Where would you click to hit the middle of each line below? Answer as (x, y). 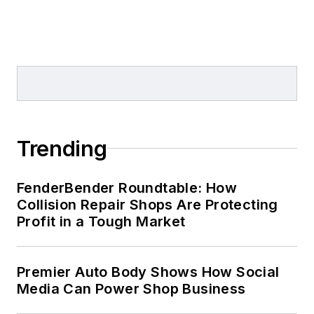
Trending (62, 148)
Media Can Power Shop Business (131, 288)
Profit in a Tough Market (101, 221)
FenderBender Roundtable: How (127, 187)
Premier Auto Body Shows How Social (148, 272)
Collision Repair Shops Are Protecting (148, 204)
